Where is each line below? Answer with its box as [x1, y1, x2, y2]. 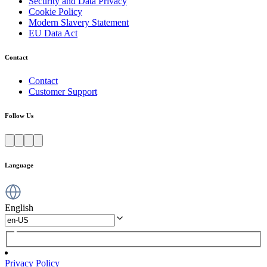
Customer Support [29, 86, 97, 97]
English [5, 202, 33, 213]
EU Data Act [29, 27, 77, 38]
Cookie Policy [29, 6, 82, 17]
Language [5, 161, 33, 169]
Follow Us [5, 111, 33, 119]
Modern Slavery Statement [29, 17, 129, 27]
